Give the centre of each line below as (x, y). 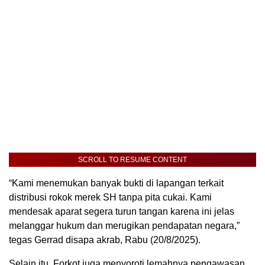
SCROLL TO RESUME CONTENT (132, 159)
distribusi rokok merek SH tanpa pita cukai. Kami (110, 197)
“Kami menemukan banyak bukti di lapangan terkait (116, 183)
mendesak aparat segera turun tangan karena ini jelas (122, 211)
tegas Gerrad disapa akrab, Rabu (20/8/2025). (105, 240)
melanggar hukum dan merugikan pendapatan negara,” (124, 225)
